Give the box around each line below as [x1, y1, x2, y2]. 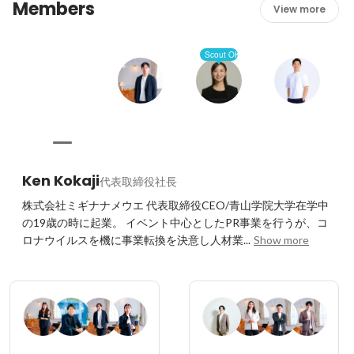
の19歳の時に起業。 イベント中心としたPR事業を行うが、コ [22, 216, 328, 229]
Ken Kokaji [22, 171, 100, 190]
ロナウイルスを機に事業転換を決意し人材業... [22, 233, 250, 247]
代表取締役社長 [100, 175, 177, 188]
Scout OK [204, 49, 240, 60]
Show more [254, 233, 309, 247]
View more [273, 2, 326, 16]
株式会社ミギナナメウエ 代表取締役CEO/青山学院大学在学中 [22, 198, 329, 212]
